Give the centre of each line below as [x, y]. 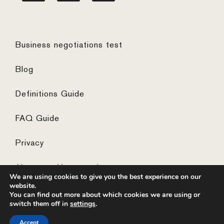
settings [83, 204]
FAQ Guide [37, 119]
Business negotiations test [69, 45]
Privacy [29, 143]
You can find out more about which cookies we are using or [105, 195]
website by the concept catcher [135, 214]
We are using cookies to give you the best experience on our [105, 177]
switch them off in [40, 204]
